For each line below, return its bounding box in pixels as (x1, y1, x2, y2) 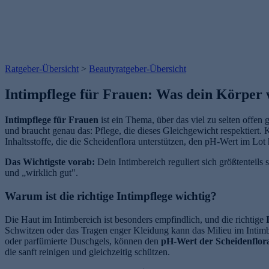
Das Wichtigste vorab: (5, 157, 95, 168)
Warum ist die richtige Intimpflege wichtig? (5, 189, 217, 202)
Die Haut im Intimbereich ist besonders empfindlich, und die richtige (5, 214, 266, 225)
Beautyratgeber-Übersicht (89, 64, 186, 74)
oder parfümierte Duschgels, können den (5, 235, 161, 246)
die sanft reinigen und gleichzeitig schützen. (5, 246, 170, 257)
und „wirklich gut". (5, 168, 78, 178)
